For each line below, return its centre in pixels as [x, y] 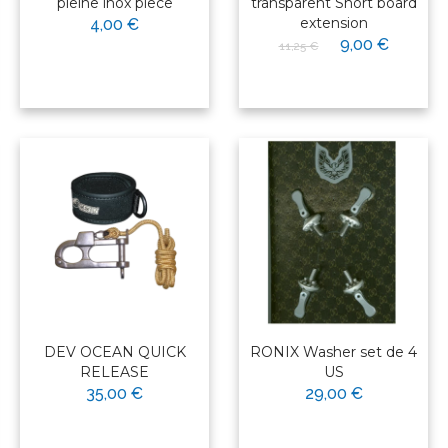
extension [333, 23]
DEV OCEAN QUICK [114, 352]
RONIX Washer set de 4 [333, 352]
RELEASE [114, 372]
